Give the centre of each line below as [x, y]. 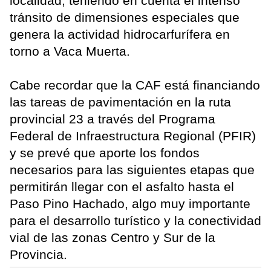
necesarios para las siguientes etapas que [132, 170]
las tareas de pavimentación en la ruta [120, 102]
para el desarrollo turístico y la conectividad [135, 221]
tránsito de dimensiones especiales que [125, 18]
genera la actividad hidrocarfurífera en [120, 34]
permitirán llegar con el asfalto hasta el [122, 187]
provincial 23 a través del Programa [113, 119]
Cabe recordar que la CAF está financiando [135, 85]
